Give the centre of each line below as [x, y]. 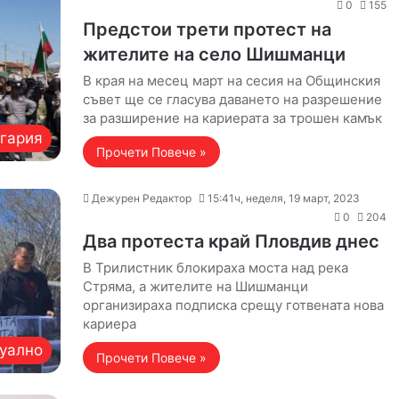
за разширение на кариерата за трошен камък [232, 118]
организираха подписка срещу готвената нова [233, 305]
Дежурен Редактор [141, 198]
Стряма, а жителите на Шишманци [195, 286]
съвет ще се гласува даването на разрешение [232, 99]
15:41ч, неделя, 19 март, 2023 [283, 198]
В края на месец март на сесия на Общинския [231, 81]
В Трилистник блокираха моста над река [215, 268]
